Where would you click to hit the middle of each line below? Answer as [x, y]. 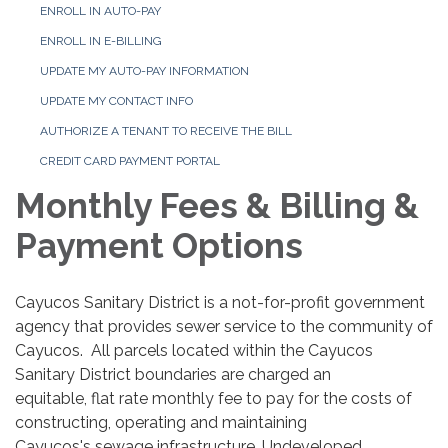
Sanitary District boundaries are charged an [173, 374]
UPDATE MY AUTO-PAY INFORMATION [144, 70]
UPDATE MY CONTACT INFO [116, 100]
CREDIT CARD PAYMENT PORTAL [130, 160]
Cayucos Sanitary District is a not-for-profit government [220, 302]
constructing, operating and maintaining [161, 422]
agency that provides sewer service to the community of [224, 326]
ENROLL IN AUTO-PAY [100, 10]
